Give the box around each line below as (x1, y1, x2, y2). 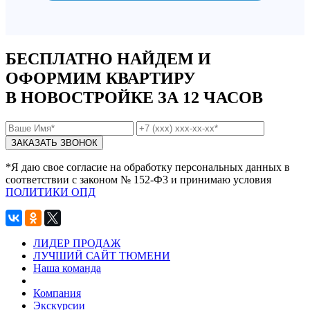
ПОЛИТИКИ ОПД (6, 185, 95, 198)
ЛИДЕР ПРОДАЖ (33, 237, 120, 249)
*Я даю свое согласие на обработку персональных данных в (6, 161, 290, 173)
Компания (33, 286, 81, 299)
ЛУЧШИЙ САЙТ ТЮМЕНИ (33, 249, 170, 262)
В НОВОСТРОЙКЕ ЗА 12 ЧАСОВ (6, 88, 263, 107)
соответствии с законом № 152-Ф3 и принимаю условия (6, 173, 271, 185)
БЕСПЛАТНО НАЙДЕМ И (6, 49, 211, 68)
